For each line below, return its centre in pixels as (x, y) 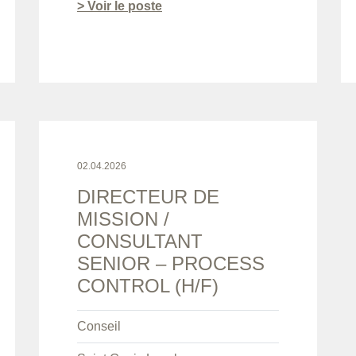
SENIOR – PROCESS (171, 264)
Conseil (99, 327)
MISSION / (123, 219)
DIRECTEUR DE (148, 197)
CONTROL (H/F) (148, 286)
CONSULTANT (140, 242)
